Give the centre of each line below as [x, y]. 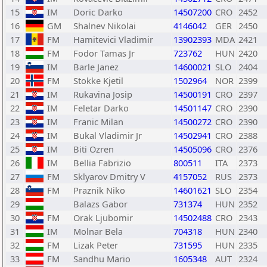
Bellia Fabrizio [102, 163]
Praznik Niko [99, 190]
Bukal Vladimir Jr [108, 135]
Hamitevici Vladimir [113, 39]
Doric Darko [98, 12]
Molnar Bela [98, 231]
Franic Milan [98, 122]
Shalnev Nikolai [105, 26]
